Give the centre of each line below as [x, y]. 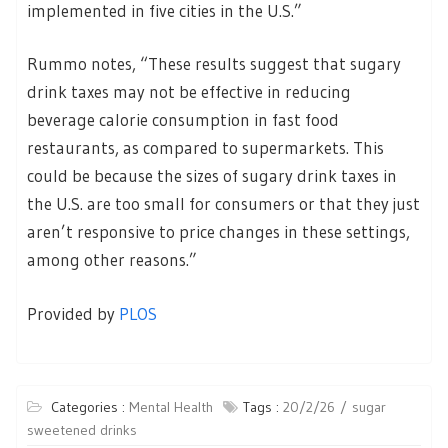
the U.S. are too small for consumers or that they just [223, 204]
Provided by [73, 313]
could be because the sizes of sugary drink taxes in [212, 176]
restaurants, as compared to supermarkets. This [205, 148]
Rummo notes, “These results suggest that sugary [214, 64]
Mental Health [171, 407]
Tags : [263, 407]
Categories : [90, 407]
